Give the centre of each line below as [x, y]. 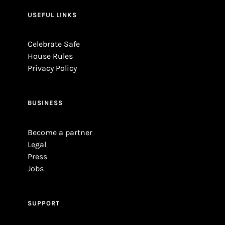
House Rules [50, 56]
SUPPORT [43, 203]
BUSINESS [45, 103]
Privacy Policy [52, 68]
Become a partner [60, 132]
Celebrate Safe [53, 44]
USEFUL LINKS [52, 15]
